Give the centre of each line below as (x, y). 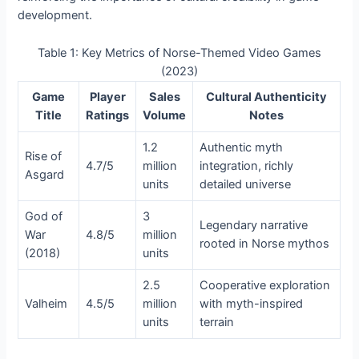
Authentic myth (242, 147)
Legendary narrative (254, 225)
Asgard (45, 174)
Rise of (44, 156)
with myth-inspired (252, 303)
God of (44, 216)
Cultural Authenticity (267, 97)
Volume (165, 115)
